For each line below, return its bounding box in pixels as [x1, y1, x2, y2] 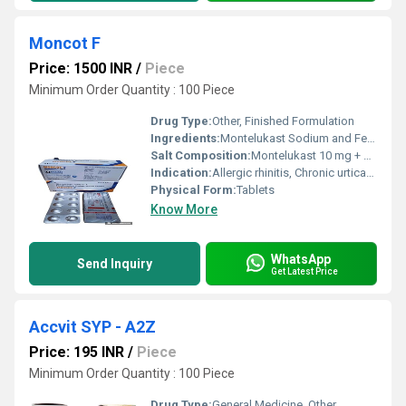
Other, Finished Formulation [212, 114, 354, 128]
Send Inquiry [77, 256, 152, 271]
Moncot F [29, 34, 101, 53]
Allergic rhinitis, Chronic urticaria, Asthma [212, 166, 366, 179]
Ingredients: [150, 131, 220, 145]
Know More [150, 202, 217, 217]
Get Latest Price [271, 266, 338, 276]
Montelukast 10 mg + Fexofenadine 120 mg [251, 149, 363, 162]
